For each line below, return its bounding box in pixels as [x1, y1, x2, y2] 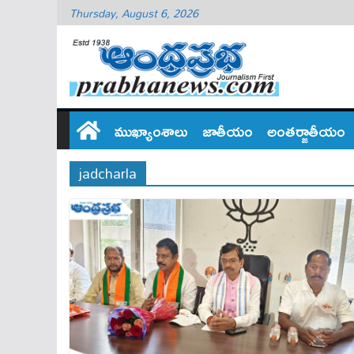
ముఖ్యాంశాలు [115, 115, 188, 145]
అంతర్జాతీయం [267, 115, 345, 145]
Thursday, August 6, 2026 [70, 2, 198, 24]
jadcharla [79, 159, 137, 187]
